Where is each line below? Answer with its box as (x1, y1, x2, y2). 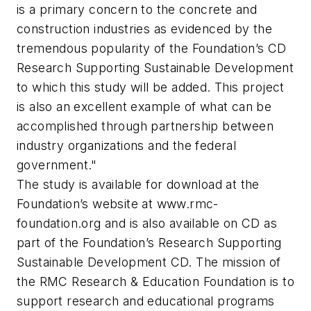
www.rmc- (156, 196, 219, 212)
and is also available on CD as (101, 216, 278, 231)
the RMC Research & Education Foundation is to (17, 274, 294, 289)
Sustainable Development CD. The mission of (17, 255, 281, 270)
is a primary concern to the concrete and (17, 2, 257, 17)
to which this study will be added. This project (17, 80, 285, 95)
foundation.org (17, 216, 101, 231)
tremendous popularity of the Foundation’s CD (17, 41, 287, 56)
